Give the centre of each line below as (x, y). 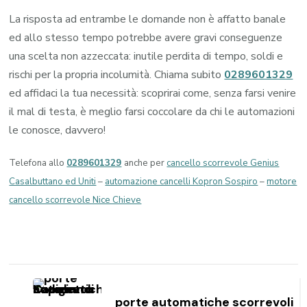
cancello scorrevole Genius (223, 163)
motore (282, 181)
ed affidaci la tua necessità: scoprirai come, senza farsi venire (153, 93)
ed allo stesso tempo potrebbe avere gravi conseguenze (146, 37)
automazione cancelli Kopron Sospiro (182, 181)
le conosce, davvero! (58, 130)
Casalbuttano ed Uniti (53, 181)
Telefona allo (38, 163)
